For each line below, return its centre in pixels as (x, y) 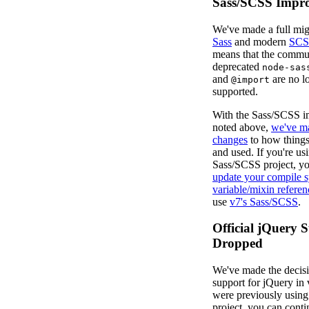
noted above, (242, 127)
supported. (235, 91)
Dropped (238, 243)
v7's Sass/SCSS (264, 201)
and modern (260, 41)
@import (250, 79)
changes (230, 139)
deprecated (237, 66)
